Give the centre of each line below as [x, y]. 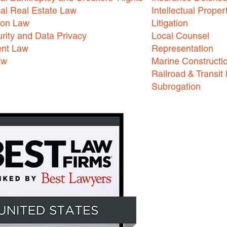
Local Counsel [180, 35]
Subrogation [176, 86]
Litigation [170, 23]
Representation [182, 48]
